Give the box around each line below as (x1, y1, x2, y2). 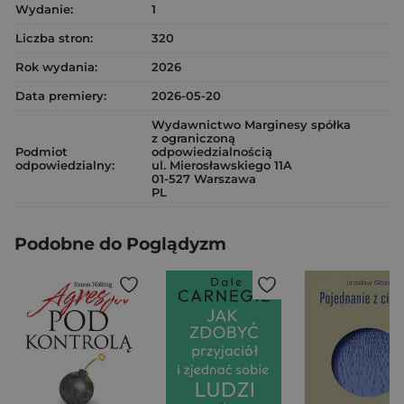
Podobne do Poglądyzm (14, 234, 226, 254)
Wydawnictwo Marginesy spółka (151, 117, 351, 132)
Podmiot (15, 144, 68, 159)
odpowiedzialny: (15, 158, 115, 172)
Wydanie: (15, 2, 73, 16)
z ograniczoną (151, 131, 235, 145)
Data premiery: (15, 88, 106, 103)
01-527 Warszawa (151, 171, 256, 186)
